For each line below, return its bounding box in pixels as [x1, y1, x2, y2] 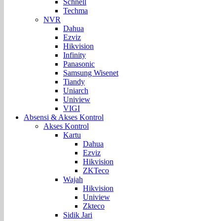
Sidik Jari [63, 210, 92, 219]
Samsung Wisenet [63, 68, 118, 77]
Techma [63, 6, 88, 15]
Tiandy [63, 77, 85, 86]
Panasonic [63, 59, 95, 68]
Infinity [63, 50, 86, 59]
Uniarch [63, 86, 88, 95]
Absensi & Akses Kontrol [24, 112, 104, 121]
